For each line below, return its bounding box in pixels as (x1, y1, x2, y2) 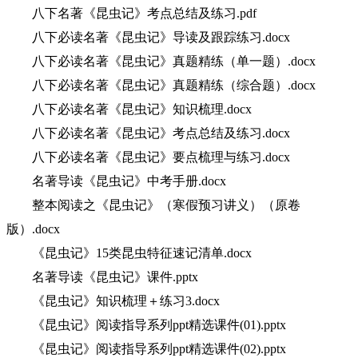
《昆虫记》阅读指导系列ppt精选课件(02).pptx (6, 342, 286, 356)
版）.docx (6, 222, 60, 236)
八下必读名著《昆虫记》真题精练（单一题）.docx (6, 54, 316, 68)
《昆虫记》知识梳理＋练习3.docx (6, 294, 220, 308)
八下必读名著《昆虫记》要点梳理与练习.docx (6, 150, 290, 164)
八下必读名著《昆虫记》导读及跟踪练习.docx (6, 30, 290, 44)
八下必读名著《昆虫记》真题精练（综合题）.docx (6, 78, 316, 92)
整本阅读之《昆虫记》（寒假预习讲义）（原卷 (6, 198, 300, 212)
